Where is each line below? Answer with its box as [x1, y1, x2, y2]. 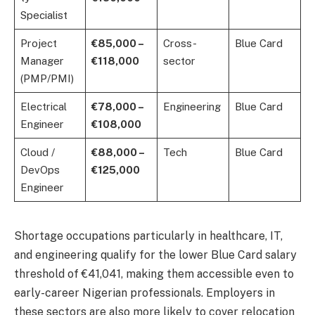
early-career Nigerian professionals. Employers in [14, 286, 275, 300]
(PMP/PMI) [20, 72, 74, 85]
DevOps [20, 164, 60, 176]
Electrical [20, 101, 67, 113]
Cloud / [20, 146, 55, 159]
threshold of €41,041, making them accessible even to [14, 267, 294, 281]
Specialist [20, 9, 67, 22]
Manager [20, 55, 64, 67]
